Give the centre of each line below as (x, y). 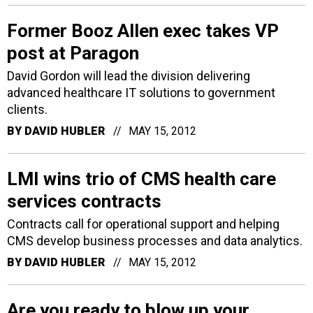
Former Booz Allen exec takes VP (143, 30)
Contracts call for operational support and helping (143, 224)
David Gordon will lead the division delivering (129, 75)
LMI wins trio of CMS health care (141, 179)
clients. (27, 109)
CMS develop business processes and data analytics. (155, 240)
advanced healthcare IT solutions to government (141, 92)
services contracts (84, 201)
